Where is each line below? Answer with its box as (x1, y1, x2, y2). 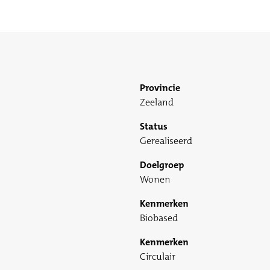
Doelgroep (140, 159, 184, 172)
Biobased (140, 212, 178, 225)
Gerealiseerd (140, 134, 192, 148)
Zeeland (140, 96, 174, 109)
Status (140, 120, 168, 133)
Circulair (140, 250, 175, 263)
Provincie (140, 81, 180, 95)
